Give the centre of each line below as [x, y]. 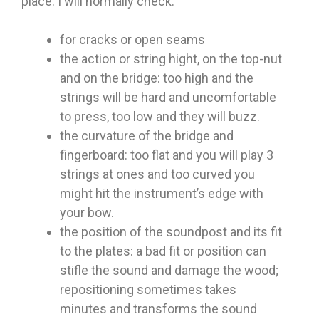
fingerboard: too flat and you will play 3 [167, 155]
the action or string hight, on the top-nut [171, 59]
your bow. [87, 213]
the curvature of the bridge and [147, 136]
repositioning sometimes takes [148, 290]
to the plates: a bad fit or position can [163, 251]
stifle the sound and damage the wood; [169, 271]
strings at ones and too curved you [157, 174]
